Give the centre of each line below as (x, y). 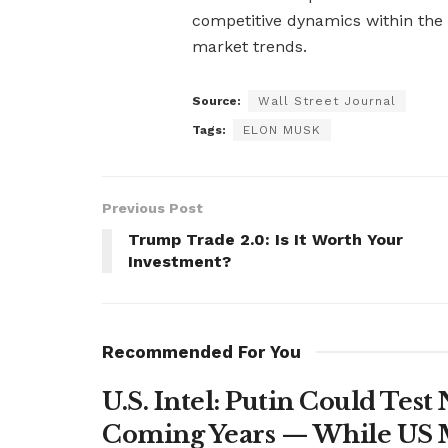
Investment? (179, 262)
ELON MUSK (282, 130)
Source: (216, 101)
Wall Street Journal (327, 101)
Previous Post (152, 208)
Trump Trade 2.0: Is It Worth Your (265, 240)
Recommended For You (201, 352)
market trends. (249, 47)
